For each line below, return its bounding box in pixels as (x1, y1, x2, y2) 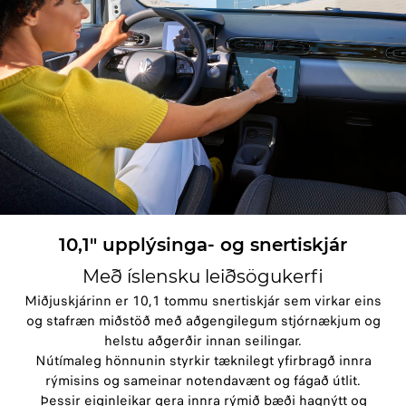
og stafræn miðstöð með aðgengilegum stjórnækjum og (25, 311, 381, 332)
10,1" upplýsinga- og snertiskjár (59, 234, 347, 256)
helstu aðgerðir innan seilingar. (104, 331, 302, 352)
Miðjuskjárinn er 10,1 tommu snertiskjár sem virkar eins (24, 291, 382, 312)
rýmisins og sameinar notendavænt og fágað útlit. (45, 371, 361, 391)
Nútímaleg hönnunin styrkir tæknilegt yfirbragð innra (34, 351, 372, 372)
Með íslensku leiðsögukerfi (82, 266, 324, 288)
